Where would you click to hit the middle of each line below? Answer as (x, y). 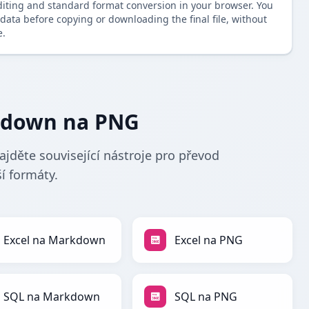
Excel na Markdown (54, 240)
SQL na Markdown (52, 297)
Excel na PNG (209, 240)
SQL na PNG (206, 297)
